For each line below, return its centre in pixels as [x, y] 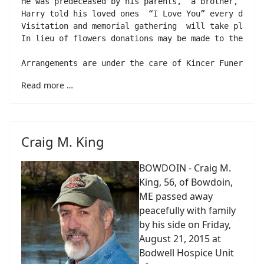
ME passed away [176, 196]
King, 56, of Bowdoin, [186, 182]
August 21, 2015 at [180, 239]
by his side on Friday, [185, 225]
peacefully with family [187, 210]
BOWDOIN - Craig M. [185, 168]
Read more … [47, 85]
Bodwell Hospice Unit [187, 253]
